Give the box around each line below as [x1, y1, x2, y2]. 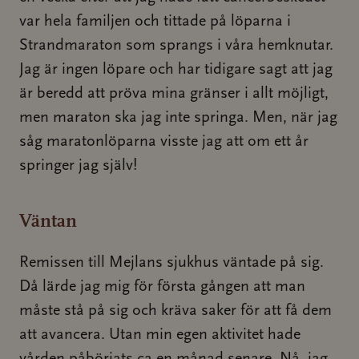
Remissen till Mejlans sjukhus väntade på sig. [19, 255, 324, 271]
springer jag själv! [19, 158, 137, 174]
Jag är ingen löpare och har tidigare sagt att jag [19, 62, 333, 78]
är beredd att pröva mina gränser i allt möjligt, [19, 86, 329, 102]
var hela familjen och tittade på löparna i [19, 14, 291, 30]
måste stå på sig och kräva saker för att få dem [19, 303, 332, 319]
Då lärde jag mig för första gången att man [19, 279, 305, 295]
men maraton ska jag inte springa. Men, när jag [19, 110, 337, 126]
